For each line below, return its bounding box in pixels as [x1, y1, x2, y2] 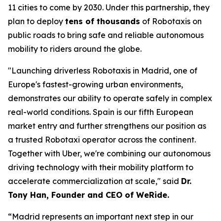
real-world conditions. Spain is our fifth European [8, 107, 193, 117]
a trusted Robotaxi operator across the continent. [8, 134, 196, 145]
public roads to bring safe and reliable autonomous [8, 30, 204, 40]
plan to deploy [8, 16, 65, 26]
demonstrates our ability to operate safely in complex [8, 93, 212, 103]
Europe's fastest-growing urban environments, [8, 79, 183, 89]
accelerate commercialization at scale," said [8, 176, 181, 186]
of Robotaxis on [140, 16, 202, 26]
